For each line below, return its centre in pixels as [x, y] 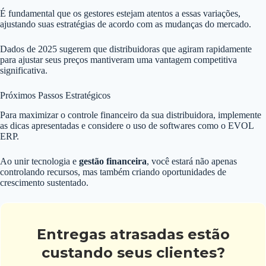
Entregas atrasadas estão [133, 235]
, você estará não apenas [192, 161]
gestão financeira [113, 161]
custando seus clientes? [133, 253]
